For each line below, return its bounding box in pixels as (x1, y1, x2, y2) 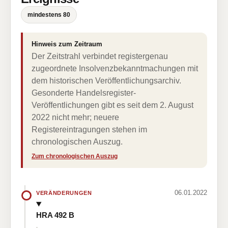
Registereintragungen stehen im (32, 125, 147, 134)
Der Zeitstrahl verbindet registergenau (32, 52, 168, 61)
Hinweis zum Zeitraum (32, 40, 102, 48)
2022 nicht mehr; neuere (32, 113, 119, 122)
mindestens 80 (27, 11, 70, 18)
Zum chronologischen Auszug (32, 153, 118, 160)
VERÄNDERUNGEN (36, 189, 92, 196)
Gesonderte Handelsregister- (32, 89, 136, 97)
